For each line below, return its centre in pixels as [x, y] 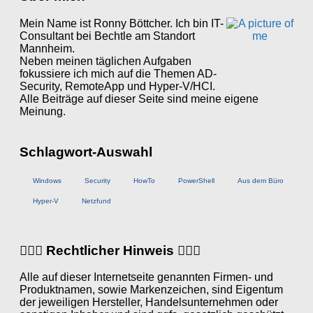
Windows [47, 180]
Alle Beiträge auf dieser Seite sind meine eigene [139, 99]
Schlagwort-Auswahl [86, 152]
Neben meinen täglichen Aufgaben [105, 61]
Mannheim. [47, 48]
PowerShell [196, 180]
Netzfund [96, 201]
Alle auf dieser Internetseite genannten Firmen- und [146, 277]
